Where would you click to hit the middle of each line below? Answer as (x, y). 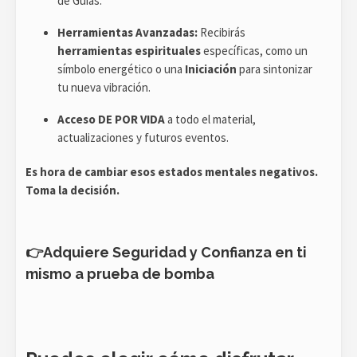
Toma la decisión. (73, 190)
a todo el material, (210, 119)
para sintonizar (275, 69)
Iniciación (211, 69)
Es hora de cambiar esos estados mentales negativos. (172, 171)
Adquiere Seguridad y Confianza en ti (175, 252)
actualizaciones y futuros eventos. (143, 137)
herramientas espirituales (129, 50)
